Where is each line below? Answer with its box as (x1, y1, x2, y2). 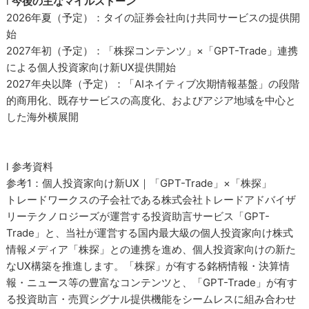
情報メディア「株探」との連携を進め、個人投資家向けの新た (6, 243, 297, 257)
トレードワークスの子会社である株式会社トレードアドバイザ (6, 193, 297, 207)
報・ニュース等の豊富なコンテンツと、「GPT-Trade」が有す (6, 276, 298, 290)
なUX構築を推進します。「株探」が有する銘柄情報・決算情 (6, 259, 290, 273)
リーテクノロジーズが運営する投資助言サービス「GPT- (6, 210, 270, 223)
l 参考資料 (6, 160, 54, 174)
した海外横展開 (6, 110, 79, 124)
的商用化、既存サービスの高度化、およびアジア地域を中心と (6, 94, 297, 108)
